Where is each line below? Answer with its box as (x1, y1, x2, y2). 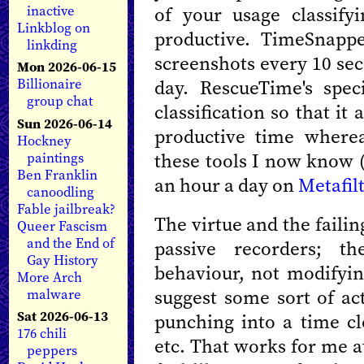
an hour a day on (154, 172, 298, 198)
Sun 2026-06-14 (17, 114, 112, 133)
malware (27, 284, 82, 304)
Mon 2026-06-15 (17, 58, 116, 77)
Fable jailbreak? (17, 199, 115, 219)
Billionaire (17, 75, 82, 94)
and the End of (27, 233, 115, 253)
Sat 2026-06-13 (17, 306, 108, 326)
